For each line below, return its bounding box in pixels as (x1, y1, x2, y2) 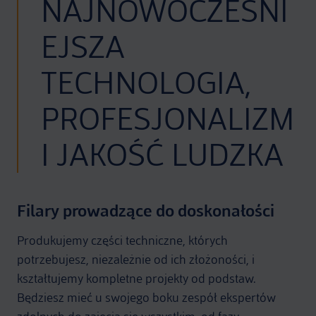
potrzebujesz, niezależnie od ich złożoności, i (17, 252, 255, 268)
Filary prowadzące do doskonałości (17, 200, 274, 221)
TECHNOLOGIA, (41, 63, 251, 102)
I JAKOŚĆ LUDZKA (41, 135, 284, 174)
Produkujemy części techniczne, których (17, 233, 228, 249)
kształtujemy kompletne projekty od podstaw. (17, 271, 256, 287)
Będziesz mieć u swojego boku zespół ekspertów (17, 290, 276, 306)
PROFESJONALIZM (41, 99, 294, 138)
